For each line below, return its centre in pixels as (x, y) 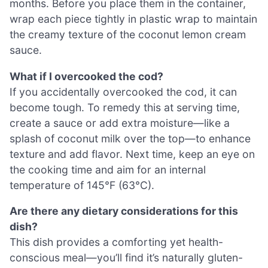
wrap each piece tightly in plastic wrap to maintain (133, 19)
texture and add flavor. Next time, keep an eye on (132, 154)
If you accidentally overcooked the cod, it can (123, 92)
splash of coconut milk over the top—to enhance (130, 138)
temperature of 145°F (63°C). (82, 185)
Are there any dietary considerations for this (124, 211)
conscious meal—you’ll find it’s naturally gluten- (126, 258)
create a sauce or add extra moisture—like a (120, 123)
